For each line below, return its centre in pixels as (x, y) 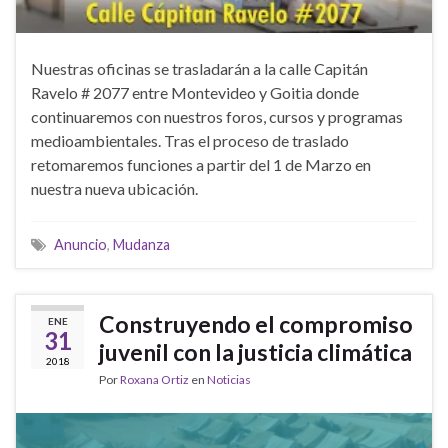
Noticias (229, 379)
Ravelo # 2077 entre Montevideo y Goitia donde (195, 92)
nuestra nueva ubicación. (114, 188)
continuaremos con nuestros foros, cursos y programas (217, 116)
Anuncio (80, 244)
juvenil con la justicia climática (255, 351)
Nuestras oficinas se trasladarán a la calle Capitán (199, 68)
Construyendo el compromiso (256, 323)
